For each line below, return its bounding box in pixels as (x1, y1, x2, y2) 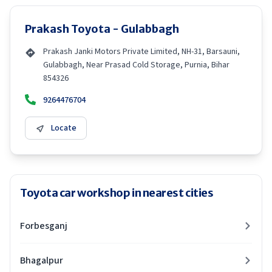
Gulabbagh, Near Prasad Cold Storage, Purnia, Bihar (43, 59, 229, 71)
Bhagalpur (20, 254, 63, 267)
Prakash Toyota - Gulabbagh (25, 22, 179, 36)
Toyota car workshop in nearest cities (20, 186, 214, 200)
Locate (51, 122, 76, 134)
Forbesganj (20, 219, 67, 233)
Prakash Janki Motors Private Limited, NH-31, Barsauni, (43, 46, 240, 58)
